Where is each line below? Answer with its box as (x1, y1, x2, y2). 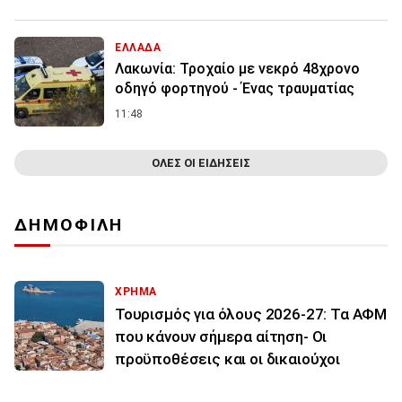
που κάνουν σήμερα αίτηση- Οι (115, 328, 328, 346)
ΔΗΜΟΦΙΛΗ (14, 214, 124, 236)
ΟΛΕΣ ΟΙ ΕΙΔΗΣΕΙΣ (152, 156, 250, 170)
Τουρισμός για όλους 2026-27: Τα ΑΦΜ (115, 305, 388, 324)
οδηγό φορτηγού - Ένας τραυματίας (115, 80, 354, 98)
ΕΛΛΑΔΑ (115, 41, 162, 55)
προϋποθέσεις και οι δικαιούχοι (115, 350, 340, 369)
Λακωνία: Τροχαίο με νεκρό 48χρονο (115, 60, 360, 78)
